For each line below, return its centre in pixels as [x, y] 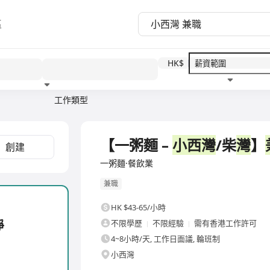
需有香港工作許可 [225, 223]
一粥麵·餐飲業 [127, 163]
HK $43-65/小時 [138, 208]
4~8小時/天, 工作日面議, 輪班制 [165, 239]
